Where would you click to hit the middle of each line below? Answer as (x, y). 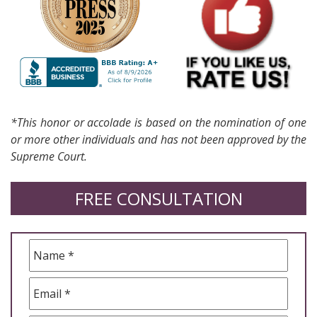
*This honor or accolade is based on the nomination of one (158, 123)
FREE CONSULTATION (158, 198)
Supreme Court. (49, 157)
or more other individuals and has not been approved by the (158, 140)
